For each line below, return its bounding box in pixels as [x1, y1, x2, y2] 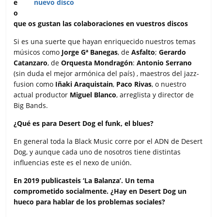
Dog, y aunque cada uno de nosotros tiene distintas [14, 147, 181, 157]
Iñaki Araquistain [55, 79, 113, 89]
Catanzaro [14, 58, 48, 68]
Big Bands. [14, 101, 48, 110]
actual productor [14, 90, 70, 100]
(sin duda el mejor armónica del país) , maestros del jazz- [14, 69, 200, 78]
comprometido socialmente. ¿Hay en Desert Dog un [14, 186, 187, 196]
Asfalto [131, 47, 155, 57]
